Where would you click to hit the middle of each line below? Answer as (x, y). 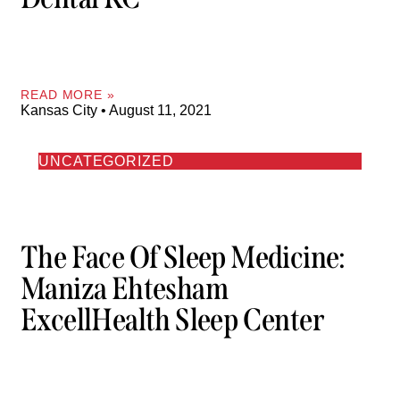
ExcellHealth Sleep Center (172, 320)
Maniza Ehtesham (124, 289)
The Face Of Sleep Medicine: (183, 258)
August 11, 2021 (159, 110)
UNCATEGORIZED (106, 161)
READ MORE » (68, 94)
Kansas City (61, 110)
